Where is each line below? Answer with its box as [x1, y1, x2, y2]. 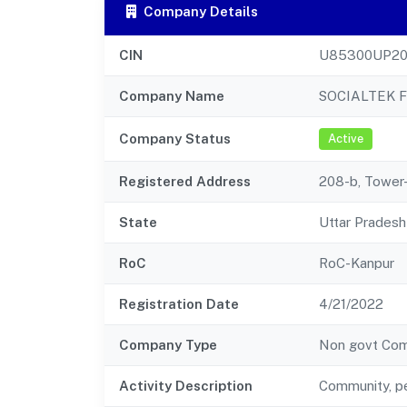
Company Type [119, 336, 217, 352]
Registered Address [119, 173, 251, 189]
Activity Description [119, 377, 253, 393]
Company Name [119, 87, 224, 104]
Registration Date [119, 295, 239, 312]
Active [328, 132, 363, 146]
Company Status [119, 130, 231, 146]
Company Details [144, 3, 258, 19]
